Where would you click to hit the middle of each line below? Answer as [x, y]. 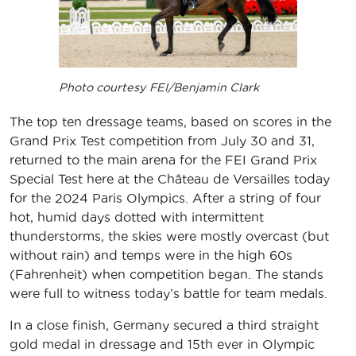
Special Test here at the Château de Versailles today [170, 179]
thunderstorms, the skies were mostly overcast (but [169, 236]
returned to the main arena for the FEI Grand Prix [163, 160]
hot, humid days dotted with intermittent [137, 217]
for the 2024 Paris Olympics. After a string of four [165, 198]
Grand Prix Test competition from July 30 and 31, [162, 141]
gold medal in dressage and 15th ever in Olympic [162, 344]
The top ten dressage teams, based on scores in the [170, 122]
